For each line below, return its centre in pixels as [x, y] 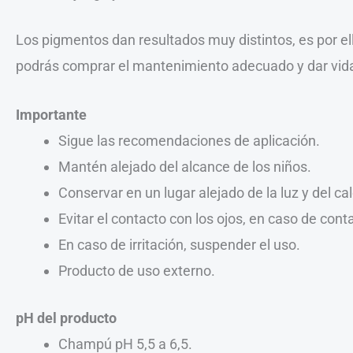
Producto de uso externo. [137, 270]
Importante [51, 114]
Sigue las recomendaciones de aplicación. [189, 140]
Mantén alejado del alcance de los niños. [185, 166]
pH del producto [66, 318]
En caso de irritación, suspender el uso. [179, 244]
